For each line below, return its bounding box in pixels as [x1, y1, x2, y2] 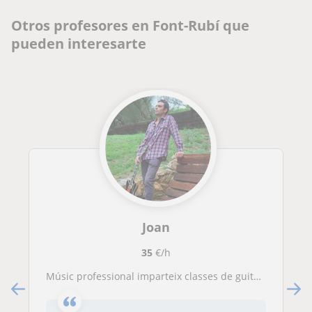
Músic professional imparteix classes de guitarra [55, 270, 253, 283]
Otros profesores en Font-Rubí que [11, 16, 249, 35]
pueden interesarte [11, 34, 146, 53]
